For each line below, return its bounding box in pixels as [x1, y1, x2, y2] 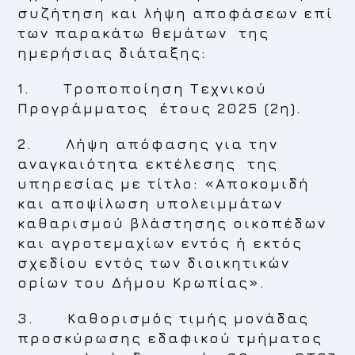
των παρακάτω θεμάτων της [17, 25, 270, 41]
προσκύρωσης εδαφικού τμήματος [17, 330, 323, 346]
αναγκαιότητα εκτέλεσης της [17, 155, 279, 172]
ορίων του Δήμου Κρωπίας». [17, 274, 266, 291]
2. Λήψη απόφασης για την [17, 136, 279, 152]
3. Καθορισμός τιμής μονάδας [17, 310, 310, 326]
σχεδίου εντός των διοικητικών [17, 254, 291, 271]
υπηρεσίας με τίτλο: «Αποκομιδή [17, 175, 311, 192]
